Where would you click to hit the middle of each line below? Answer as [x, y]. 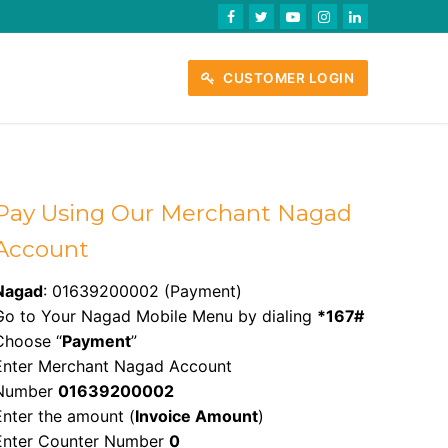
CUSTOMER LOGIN [287, 77]
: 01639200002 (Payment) [143, 291]
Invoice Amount [197, 416]
